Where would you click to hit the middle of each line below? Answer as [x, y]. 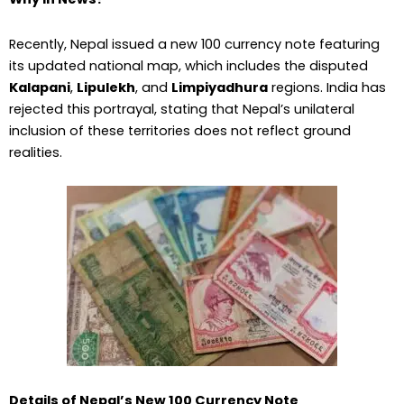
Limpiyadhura [220, 87]
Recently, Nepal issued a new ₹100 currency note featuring [194, 44]
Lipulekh [106, 87]
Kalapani [40, 87]
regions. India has [327, 87]
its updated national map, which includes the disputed [188, 65]
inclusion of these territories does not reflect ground [180, 130]
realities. [36, 152]
